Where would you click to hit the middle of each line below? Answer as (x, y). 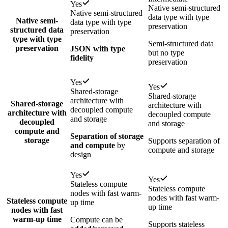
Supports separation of (184, 141)
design (81, 155)
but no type (166, 53)
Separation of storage (107, 136)
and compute (93, 146)
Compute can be (96, 220)
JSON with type (98, 49)
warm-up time (37, 219)
